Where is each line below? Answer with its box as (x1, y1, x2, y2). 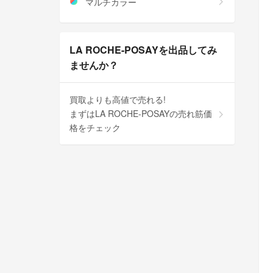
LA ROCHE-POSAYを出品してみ (69, 42, 217, 57)
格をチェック (69, 121, 121, 133)
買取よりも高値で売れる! (69, 93, 166, 105)
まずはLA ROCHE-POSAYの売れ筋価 (69, 107, 212, 119)
